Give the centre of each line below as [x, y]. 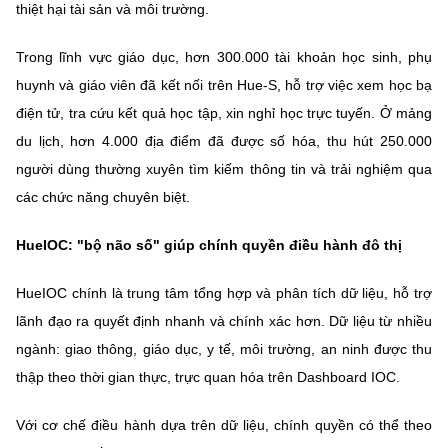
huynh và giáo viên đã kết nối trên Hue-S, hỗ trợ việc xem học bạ [224, 85]
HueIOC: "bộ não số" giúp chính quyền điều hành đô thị [209, 245]
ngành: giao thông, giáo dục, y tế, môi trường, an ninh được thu [224, 349]
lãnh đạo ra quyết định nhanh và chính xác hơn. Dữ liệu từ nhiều [224, 321]
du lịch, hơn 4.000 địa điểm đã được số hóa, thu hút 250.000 [224, 141]
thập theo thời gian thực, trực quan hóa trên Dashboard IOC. [208, 377]
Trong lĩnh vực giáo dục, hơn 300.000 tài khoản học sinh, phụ [224, 57]
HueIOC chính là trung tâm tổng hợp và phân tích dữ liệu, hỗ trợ [224, 293]
